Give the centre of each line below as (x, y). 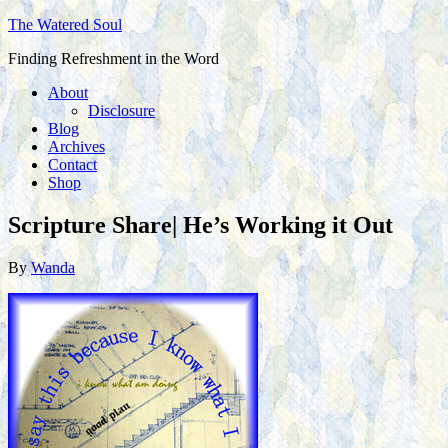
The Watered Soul (65, 24)
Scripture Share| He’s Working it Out (200, 224)
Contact (72, 164)
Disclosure (121, 110)
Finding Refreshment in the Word (113, 58)
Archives (76, 146)
